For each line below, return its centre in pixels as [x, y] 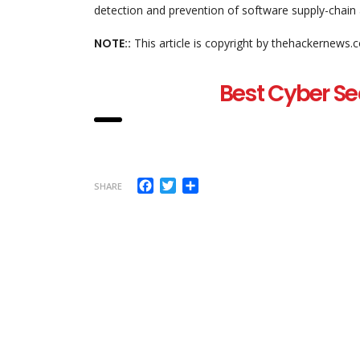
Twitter [198, 184]
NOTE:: [112, 43]
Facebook [182, 184]
